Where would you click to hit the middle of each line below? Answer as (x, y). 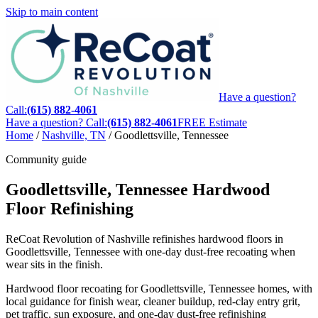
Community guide (46, 159)
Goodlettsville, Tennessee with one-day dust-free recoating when (150, 251)
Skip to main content (52, 12)
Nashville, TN (74, 135)
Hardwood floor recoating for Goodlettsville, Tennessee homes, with (159, 288)
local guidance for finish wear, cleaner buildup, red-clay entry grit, (153, 301)
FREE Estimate (212, 122)
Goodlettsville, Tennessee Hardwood (138, 189)
